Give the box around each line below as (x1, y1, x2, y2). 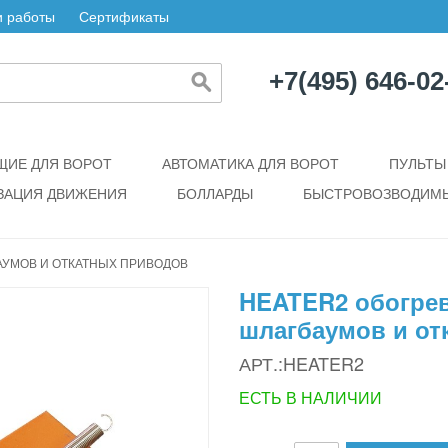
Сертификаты (79, 6, 169, 26)
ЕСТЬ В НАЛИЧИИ (239, 386, 382, 409)
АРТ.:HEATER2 (239, 350, 364, 376)
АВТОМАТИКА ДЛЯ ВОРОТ (162, 153, 339, 173)
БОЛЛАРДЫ (177, 183, 253, 203)
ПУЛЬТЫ (389, 153, 446, 173)
